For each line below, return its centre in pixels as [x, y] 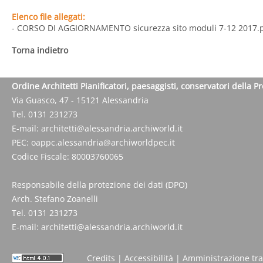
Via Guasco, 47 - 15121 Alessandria [80, 100]
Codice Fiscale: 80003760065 [68, 157]
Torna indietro [40, 50]
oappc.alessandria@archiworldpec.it [103, 143]
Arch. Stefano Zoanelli [55, 199]
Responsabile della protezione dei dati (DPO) [100, 185]
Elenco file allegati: [48, 17]
